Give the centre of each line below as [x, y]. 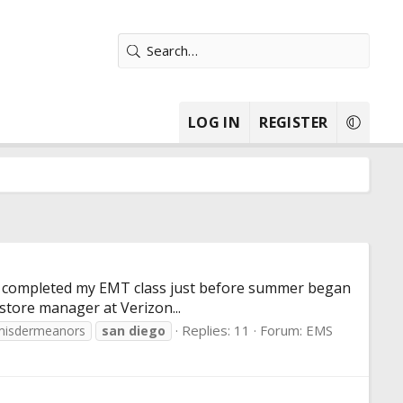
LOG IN [214, 122]
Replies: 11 [216, 331]
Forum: [283, 331]
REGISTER [294, 122]
